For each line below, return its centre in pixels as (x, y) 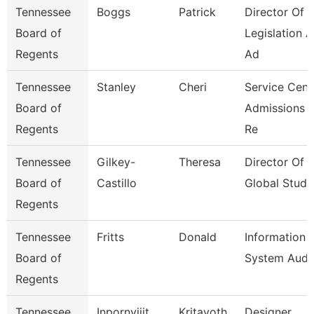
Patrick (197, 12)
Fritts (110, 237)
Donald (198, 237)
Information (275, 237)
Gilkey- (116, 162)
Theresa (200, 162)
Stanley (116, 87)
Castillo (117, 183)
